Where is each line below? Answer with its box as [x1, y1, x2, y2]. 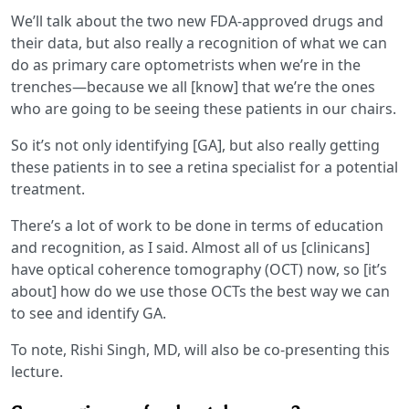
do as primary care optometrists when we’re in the [11, 54, 361, 75]
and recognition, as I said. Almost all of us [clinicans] [11, 236, 370, 257]
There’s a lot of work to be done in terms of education [11, 215, 383, 236]
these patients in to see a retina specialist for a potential [11, 156, 398, 177]
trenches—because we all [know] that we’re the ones [11, 76, 375, 97]
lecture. [11, 361, 63, 382]
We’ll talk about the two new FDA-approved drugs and [11, 10, 383, 31]
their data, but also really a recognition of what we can [11, 32, 387, 53]
